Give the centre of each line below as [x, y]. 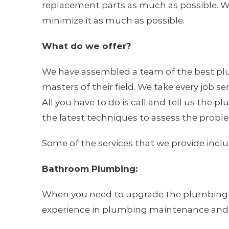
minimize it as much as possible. [113, 20]
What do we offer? [86, 46]
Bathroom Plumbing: [89, 169]
